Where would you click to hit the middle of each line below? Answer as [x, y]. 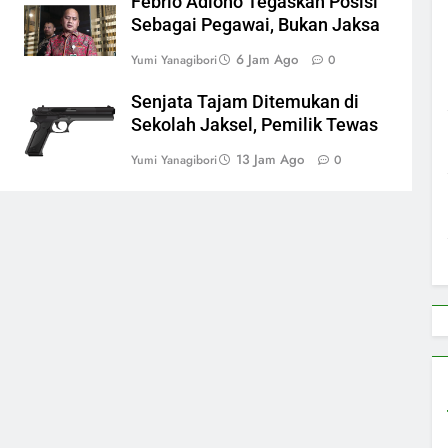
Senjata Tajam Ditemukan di [245, 101]
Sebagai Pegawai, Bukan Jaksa [255, 24]
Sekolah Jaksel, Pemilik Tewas [254, 124]
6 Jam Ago [267, 59]
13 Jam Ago [270, 159]
